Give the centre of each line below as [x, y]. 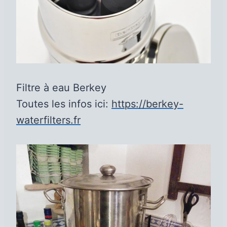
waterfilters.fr [48, 120]
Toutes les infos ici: [64, 104]
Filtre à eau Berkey [61, 88]
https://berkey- [147, 104]
